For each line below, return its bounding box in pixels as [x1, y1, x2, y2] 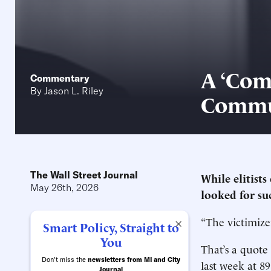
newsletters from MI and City [88, 255, 180, 264]
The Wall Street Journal [30, 169, 138, 181]
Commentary [30, 72, 90, 84]
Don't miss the [42, 255, 88, 264]
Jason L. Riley [44, 85, 103, 97]
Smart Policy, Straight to [43, 218, 179, 235]
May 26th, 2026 [30, 181, 99, 194]
